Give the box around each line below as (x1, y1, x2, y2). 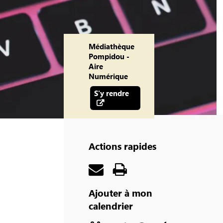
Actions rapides (89, 139, 156, 152)
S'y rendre (94, 88, 129, 98)
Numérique (89, 71, 128, 81)
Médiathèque (89, 41, 134, 51)
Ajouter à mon (89, 186, 152, 199)
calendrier (89, 199, 133, 212)
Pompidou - (89, 51, 129, 61)
